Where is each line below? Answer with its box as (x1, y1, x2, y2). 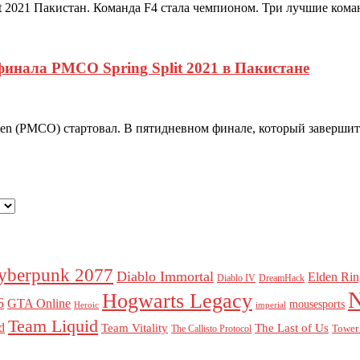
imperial (256, 300, 286, 309)
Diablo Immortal (117, 268, 214, 284)
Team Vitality (101, 321, 168, 334)
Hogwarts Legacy (102, 288, 252, 313)
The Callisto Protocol (171, 322, 252, 334)
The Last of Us (255, 321, 329, 334)
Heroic (74, 300, 99, 309)
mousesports (289, 297, 345, 310)
